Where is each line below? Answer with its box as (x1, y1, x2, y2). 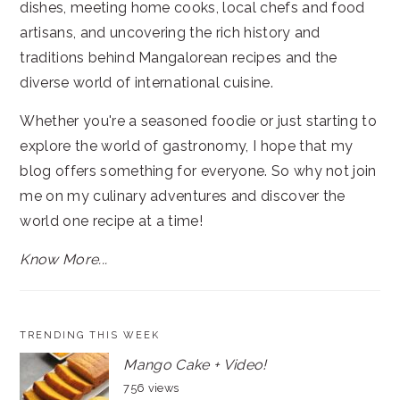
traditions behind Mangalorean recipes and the (20, 48, 337, 66)
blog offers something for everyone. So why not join (20, 162, 377, 179)
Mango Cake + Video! (123, 355, 267, 373)
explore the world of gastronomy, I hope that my (20, 137, 354, 154)
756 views (123, 380, 179, 395)
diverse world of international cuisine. (20, 73, 273, 91)
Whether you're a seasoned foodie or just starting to (20, 112, 378, 129)
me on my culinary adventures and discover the (20, 187, 346, 204)
